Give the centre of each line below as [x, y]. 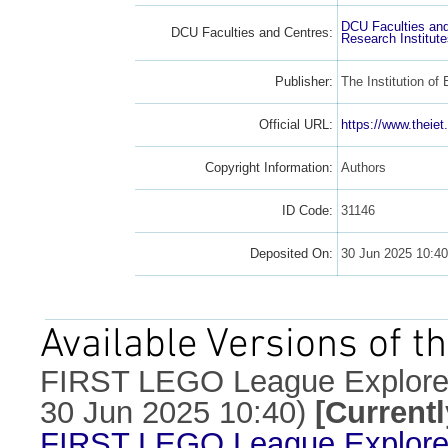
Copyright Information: [269, 167]
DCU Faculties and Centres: [252, 32]
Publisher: [304, 81]
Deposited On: [292, 253]
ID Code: [308, 210]
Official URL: [296, 124]
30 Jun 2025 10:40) [173, 412]
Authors [363, 167]
